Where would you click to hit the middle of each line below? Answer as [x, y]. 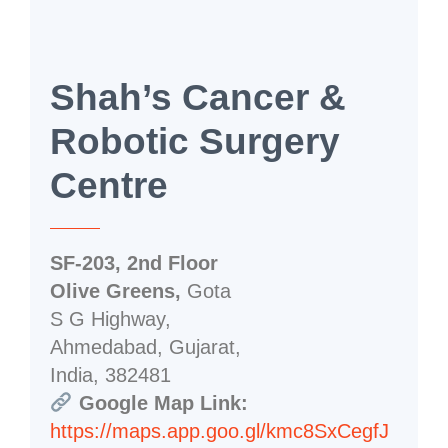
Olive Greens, [115, 290]
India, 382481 [110, 374]
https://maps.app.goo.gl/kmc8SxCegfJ [219, 430]
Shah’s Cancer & [198, 97]
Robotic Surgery [195, 141]
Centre [109, 185]
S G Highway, [110, 318]
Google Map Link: [160, 402]
